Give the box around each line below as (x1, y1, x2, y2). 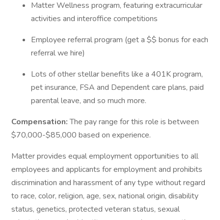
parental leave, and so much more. (31, 95, 150, 106)
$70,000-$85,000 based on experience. (11, 130, 153, 140)
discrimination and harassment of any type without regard (11, 177, 205, 188)
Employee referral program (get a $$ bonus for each (31, 34, 208, 45)
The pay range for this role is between (70, 116, 199, 127)
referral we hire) (31, 48, 89, 58)
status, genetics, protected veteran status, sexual (11, 204, 180, 215)
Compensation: (11, 116, 70, 127)
